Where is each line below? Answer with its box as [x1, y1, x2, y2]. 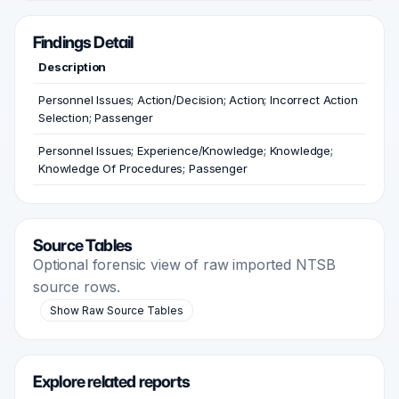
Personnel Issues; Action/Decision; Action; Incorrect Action [38, 93, 358, 108]
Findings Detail [33, 32, 134, 53]
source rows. [33, 278, 121, 297]
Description [38, 60, 107, 75]
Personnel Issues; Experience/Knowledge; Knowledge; [38, 143, 333, 159]
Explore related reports [33, 371, 191, 393]
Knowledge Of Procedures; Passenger [38, 161, 248, 176]
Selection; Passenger [38, 110, 153, 126]
